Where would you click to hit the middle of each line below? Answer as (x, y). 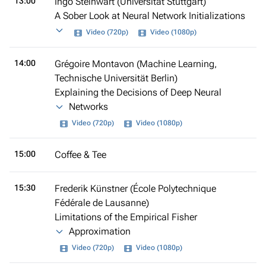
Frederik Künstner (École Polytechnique (135, 188)
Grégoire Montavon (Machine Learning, (136, 64)
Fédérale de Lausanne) (102, 202)
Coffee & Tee (80, 154)
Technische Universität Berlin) (116, 78)
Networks (88, 106)
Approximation (100, 231)
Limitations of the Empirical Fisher (126, 217)
